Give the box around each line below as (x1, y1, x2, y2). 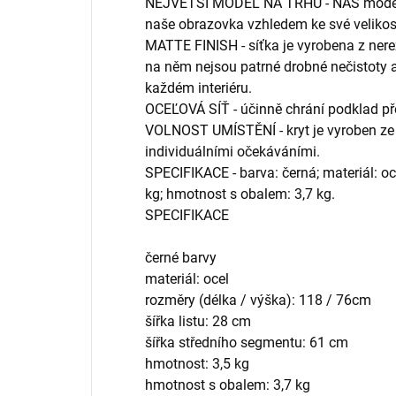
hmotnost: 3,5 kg (145, 355, 249, 373)
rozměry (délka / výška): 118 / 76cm (145, 292, 371, 309)
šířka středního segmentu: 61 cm (145, 334, 348, 352)
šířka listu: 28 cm (145, 313, 251, 331)
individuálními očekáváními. (145, 143, 320, 161)
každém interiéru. (145, 80, 252, 97)
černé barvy (145, 249, 217, 267)
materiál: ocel (145, 270, 229, 288)
